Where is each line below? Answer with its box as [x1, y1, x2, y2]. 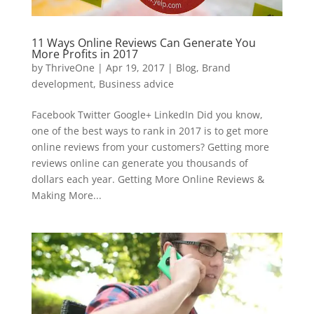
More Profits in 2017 [31, 46, 138, 62]
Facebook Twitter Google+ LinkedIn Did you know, [31, 108, 263, 122]
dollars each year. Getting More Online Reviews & [31, 172, 264, 186]
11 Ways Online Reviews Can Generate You [31, 35, 256, 51]
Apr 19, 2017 [105, 61, 165, 75]
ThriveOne [45, 61, 95, 75]
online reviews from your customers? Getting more [31, 140, 269, 154]
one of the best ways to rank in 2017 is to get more [31, 124, 268, 138]
